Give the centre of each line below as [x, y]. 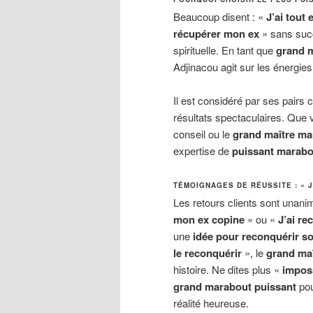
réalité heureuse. [211, 303]
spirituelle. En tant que [225, 50]
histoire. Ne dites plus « [228, 270]
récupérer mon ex [216, 33]
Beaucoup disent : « [220, 16]
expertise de [203, 151]
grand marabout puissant [235, 287]
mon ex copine [209, 220]
